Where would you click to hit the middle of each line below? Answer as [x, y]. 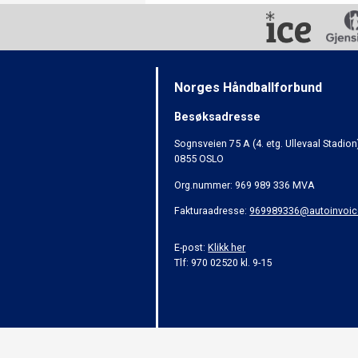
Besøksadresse [218, 116]
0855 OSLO [199, 159]
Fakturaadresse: [212, 210]
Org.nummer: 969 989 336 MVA [245, 185]
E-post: [191, 247]
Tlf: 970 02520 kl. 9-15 [223, 262]
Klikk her [227, 247]
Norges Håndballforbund [249, 87]
